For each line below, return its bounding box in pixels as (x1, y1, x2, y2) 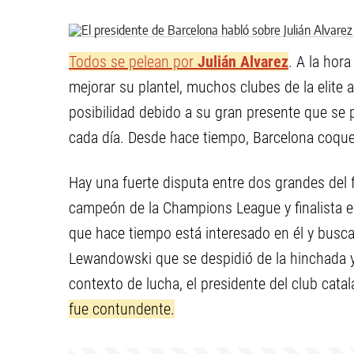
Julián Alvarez (194, 52, 288, 71)
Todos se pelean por (69, 52, 194, 71)
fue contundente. (69, 299, 175, 318)
